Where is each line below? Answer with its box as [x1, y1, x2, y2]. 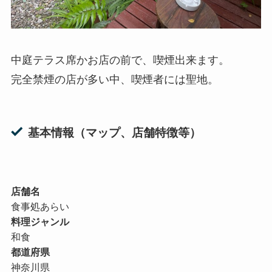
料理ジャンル [10, 216, 69, 228]
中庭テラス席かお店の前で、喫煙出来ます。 [10, 54, 229, 67]
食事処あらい [10, 201, 69, 212]
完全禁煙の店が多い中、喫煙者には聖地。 [10, 73, 219, 86]
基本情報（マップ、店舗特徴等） [28, 126, 202, 139]
